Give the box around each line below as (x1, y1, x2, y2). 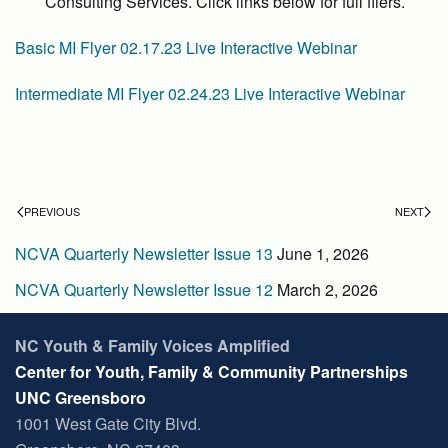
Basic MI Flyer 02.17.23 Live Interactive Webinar (15, 36, 357, 59)
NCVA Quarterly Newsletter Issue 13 (15, 242, 273, 265)
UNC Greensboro (15, 386, 146, 409)
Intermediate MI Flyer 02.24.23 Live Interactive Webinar (15, 82, 405, 105)
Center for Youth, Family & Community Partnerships (15, 360, 408, 383)
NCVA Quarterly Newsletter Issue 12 (15, 278, 273, 301)
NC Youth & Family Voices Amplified (15, 334, 290, 357)
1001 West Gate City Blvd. (15, 412, 201, 435)
